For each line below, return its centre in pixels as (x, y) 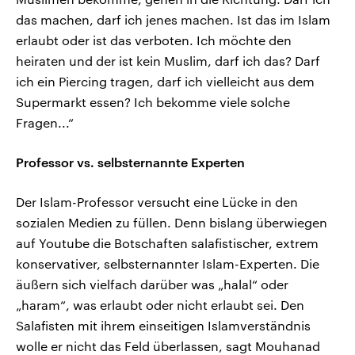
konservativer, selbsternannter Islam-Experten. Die (168, 264)
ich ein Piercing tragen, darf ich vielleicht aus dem (165, 82)
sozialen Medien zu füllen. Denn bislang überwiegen (172, 223)
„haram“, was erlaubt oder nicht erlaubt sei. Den (160, 305)
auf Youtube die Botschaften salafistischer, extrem (167, 243)
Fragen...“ (45, 123)
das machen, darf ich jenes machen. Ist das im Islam (173, 20)
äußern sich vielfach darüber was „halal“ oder (152, 284)
